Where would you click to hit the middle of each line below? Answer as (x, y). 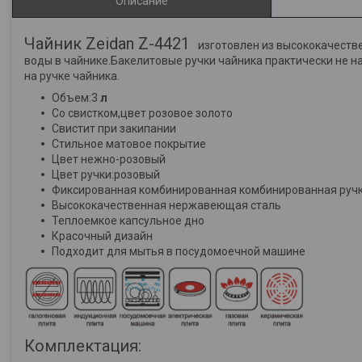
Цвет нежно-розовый (109, 159)
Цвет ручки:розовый (106, 175)
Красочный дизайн (102, 236)
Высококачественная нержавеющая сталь (166, 205)
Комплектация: (83, 346)
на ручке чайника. (72, 76)
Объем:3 (76, 98)
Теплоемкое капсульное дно (128, 221)
